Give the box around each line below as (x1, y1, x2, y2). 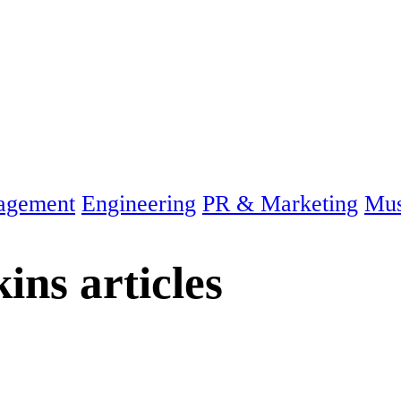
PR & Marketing (202, 191, 358, 218)
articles (68, 256, 223, 308)
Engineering (81, 191, 196, 218)
